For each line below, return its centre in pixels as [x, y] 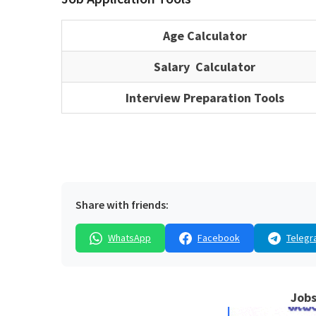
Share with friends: [122, 205]
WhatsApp [129, 238]
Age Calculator [205, 36]
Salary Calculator [205, 67]
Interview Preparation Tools [205, 98]
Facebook [219, 238]
